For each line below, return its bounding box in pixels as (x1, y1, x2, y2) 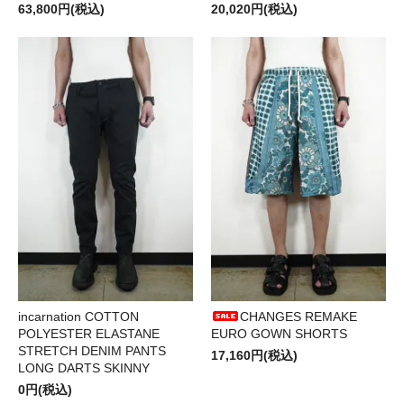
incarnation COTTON (18, 308, 139, 324)
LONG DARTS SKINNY (18, 360, 150, 375)
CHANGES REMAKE (240, 308, 357, 324)
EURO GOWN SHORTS (211, 326, 347, 341)
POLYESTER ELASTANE (18, 326, 160, 341)
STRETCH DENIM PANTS (18, 343, 166, 358)
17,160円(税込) (211, 347, 298, 363)
